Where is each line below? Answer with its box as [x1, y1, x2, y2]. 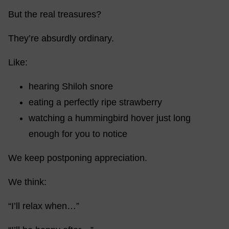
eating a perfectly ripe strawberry [29, 97, 162, 107]
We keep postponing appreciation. [8, 153, 147, 163]
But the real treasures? [8, 9, 101, 19]
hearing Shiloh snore [29, 81, 113, 91]
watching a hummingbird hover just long [29, 113, 191, 123]
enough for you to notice [29, 129, 127, 139]
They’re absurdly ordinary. [8, 33, 114, 43]
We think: [8, 177, 47, 187]
